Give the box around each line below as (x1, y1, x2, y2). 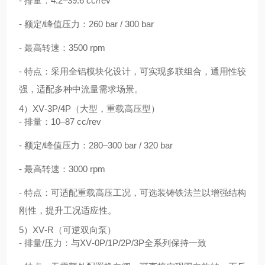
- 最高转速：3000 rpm (19, 164, 105, 174)
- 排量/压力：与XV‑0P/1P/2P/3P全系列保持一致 (19, 238, 206, 248)
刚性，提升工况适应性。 (19, 205, 117, 215)
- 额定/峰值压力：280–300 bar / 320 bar (19, 140, 173, 150)
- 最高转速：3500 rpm (19, 43, 105, 53)
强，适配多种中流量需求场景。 (19, 84, 143, 94)
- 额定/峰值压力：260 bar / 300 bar (19, 19, 154, 29)
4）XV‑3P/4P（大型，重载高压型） (19, 104, 160, 114)
